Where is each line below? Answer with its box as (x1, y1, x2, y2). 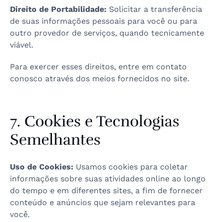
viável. (10, 40, 33, 50)
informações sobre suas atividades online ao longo (10, 174, 206, 183)
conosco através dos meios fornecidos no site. (10, 74, 189, 83)
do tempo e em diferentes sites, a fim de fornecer (10, 186, 203, 195)
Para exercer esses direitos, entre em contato (10, 62, 187, 71)
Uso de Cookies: (10, 162, 73, 171)
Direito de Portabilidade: (10, 4, 107, 14)
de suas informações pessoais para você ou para (10, 16, 197, 26)
